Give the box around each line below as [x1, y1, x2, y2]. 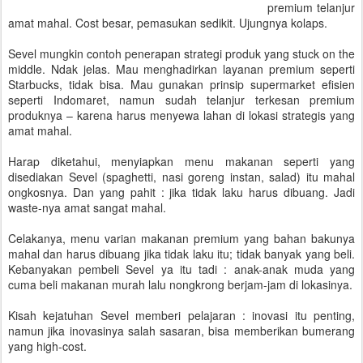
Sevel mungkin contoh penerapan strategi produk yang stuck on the [8, 45, 355, 62]
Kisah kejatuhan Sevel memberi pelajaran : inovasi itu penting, [8, 307, 355, 323]
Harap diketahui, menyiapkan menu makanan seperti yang [8, 153, 355, 169]
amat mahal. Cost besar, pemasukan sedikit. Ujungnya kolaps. [8, 15, 327, 31]
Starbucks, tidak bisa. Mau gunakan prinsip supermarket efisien [8, 76, 355, 92]
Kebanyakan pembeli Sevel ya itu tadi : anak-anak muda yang [8, 261, 355, 277]
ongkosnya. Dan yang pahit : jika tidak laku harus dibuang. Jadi [8, 184, 355, 200]
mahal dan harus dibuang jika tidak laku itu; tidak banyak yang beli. [8, 246, 355, 262]
